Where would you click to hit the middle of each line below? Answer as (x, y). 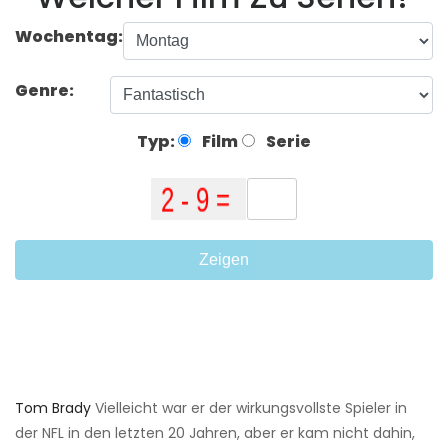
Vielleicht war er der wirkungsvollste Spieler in (249, 408)
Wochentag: (69, 36)
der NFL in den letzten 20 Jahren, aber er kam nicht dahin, (215, 433)
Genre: (46, 90)
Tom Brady (53, 408)
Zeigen (224, 260)
